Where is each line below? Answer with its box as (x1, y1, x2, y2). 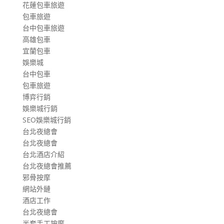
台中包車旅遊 (22, 22, 64, 32)
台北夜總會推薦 (22, 160, 71, 170)
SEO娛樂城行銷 (22, 114, 71, 124)
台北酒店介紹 (22, 149, 64, 159)
